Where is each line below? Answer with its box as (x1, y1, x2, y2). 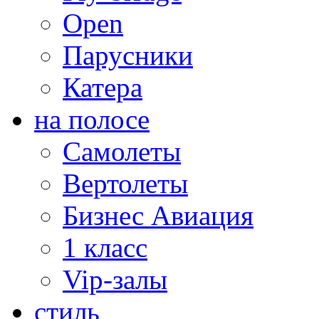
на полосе (34, 103, 150, 135)
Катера (63, 71, 142, 103)
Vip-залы (63, 263, 167, 295)
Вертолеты (63, 167, 188, 199)
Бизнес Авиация (63, 199, 253, 231)
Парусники (63, 39, 193, 70)
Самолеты (63, 135, 181, 167)
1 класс (63, 231, 147, 263)
